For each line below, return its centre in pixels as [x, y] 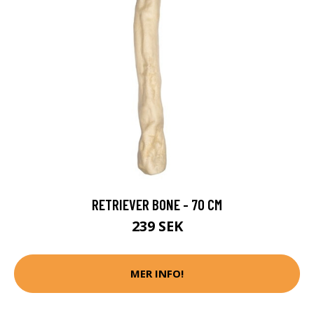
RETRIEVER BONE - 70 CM [157, 204]
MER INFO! [157, 274]
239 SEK [157, 226]
